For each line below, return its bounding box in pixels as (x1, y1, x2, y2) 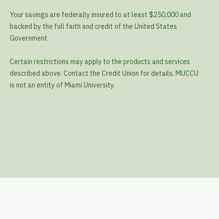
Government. (10, 34, 49, 43)
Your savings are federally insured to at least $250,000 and (10, 10, 191, 20)
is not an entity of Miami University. (10, 81, 115, 90)
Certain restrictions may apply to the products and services (10, 57, 190, 66)
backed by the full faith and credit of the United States (10, 22, 177, 31)
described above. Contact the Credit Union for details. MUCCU (10, 69, 198, 78)
